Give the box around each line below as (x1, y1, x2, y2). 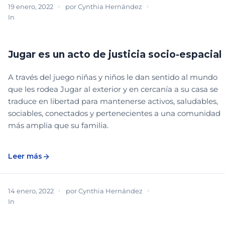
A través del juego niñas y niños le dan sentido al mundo (8, 72, 217, 82)
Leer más (8, 152, 42, 161)
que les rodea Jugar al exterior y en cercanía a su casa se (8, 84, 218, 94)
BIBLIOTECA (20, 13, 57, 21)
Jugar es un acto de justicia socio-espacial (8, 49, 221, 61)
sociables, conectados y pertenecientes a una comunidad (8, 108, 220, 119)
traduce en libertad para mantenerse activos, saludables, (8, 96, 218, 106)
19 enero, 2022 (8, 3, 53, 11)
